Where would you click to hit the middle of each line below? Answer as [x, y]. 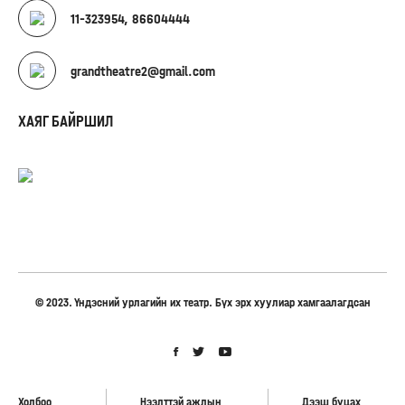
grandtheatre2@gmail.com [143, 71]
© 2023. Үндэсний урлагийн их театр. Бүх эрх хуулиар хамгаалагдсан [202, 302]
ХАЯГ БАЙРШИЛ [66, 122]
